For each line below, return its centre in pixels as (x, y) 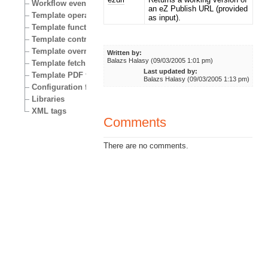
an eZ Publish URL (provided (198, 8)
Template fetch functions (77, 63)
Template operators (68, 15)
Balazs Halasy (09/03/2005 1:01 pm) (160, 60)
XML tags (49, 111)
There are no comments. (146, 146)
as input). (165, 17)
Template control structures (83, 39)
